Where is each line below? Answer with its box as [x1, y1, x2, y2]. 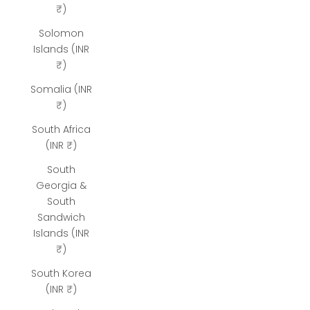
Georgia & [35, 179, 86, 192]
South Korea [30, 266, 91, 280]
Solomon [38, 26, 84, 40]
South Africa [31, 122, 91, 136]
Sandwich [37, 210, 85, 224]
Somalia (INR [30, 82, 92, 96]
